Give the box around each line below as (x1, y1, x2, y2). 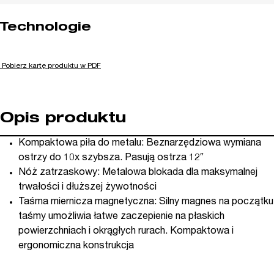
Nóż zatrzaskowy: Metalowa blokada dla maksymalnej (18, 168, 257, 178)
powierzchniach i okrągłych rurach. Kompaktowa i (18, 226, 234, 237)
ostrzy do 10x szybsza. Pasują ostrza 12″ (18, 153, 204, 163)
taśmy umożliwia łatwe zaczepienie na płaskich (18, 212, 224, 222)
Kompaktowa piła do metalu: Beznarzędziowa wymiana (18, 138, 261, 149)
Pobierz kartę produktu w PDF (2, 62, 101, 70)
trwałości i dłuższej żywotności (18, 182, 157, 193)
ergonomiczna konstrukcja (18, 241, 134, 251)
